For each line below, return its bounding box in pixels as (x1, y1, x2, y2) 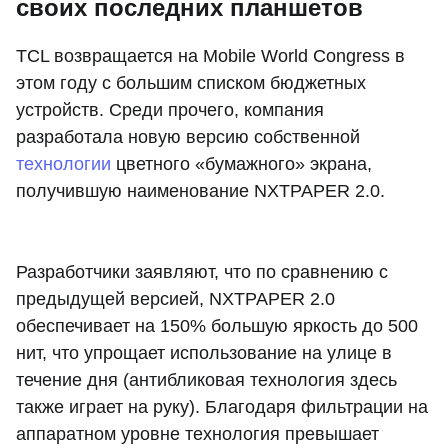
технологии (16, 154, 111, 175)
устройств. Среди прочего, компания (16, 100, 324, 121)
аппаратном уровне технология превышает (16, 424, 379, 445)
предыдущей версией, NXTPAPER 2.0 (16, 289, 335, 310)
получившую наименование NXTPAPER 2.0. (16, 181, 385, 202)
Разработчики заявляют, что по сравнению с (16, 262, 388, 283)
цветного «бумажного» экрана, (111, 154, 372, 175)
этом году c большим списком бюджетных (16, 73, 366, 94)
